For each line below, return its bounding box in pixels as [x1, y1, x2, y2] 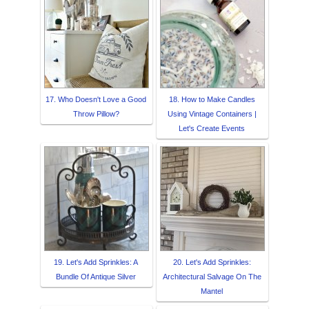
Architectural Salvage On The [162, 272, 261, 281]
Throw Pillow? [72, 109, 119, 118]
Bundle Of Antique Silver [56, 272, 136, 281]
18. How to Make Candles [168, 94, 255, 103]
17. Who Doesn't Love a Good [46, 94, 146, 103]
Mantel [201, 286, 223, 295]
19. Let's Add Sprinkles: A [54, 257, 138, 266]
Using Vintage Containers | [167, 109, 257, 118]
